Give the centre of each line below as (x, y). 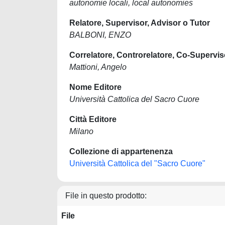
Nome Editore (95, 87)
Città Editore (93, 119)
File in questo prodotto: (106, 196)
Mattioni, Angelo (98, 67)
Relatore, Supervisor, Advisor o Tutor (140, 23)
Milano (81, 131)
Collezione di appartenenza (121, 151)
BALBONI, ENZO (100, 35)
